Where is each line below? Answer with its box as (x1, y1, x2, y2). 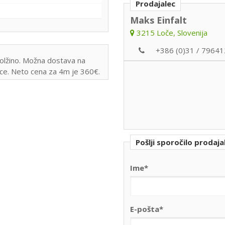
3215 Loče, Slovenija (134, 27, 207, 38)
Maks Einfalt (130, 14, 187, 26)
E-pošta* (130, 203, 163, 214)
